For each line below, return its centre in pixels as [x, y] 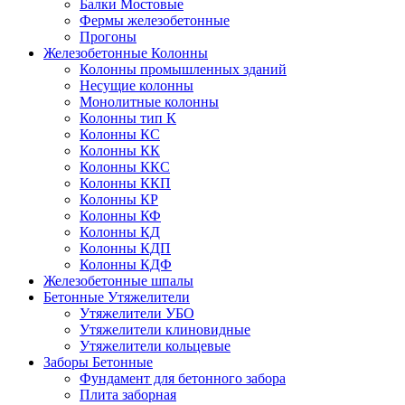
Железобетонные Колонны [126, 53]
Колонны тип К [128, 118]
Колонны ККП [125, 183]
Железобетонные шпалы [118, 281]
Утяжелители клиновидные [165, 330]
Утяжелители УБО [137, 313]
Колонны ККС [125, 167]
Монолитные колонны [149, 102]
